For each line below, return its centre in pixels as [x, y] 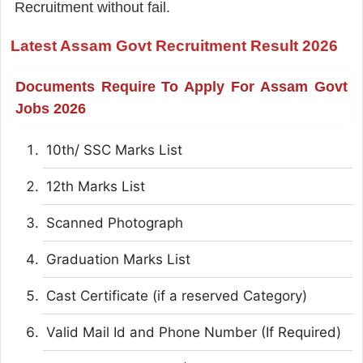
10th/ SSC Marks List [114, 149]
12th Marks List [95, 186]
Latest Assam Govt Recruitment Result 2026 [174, 45]
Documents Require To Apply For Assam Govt [181, 86]
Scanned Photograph [114, 222]
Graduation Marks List [118, 259]
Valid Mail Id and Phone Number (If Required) [193, 332]
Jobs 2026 [50, 108]
